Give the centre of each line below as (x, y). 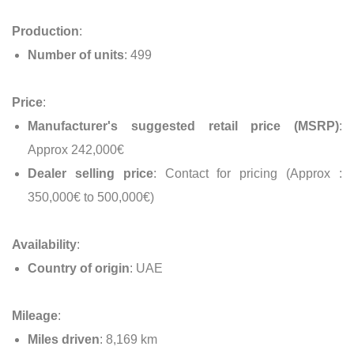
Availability (44, 244)
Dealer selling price (90, 173)
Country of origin (79, 268)
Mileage (35, 315)
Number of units (76, 55)
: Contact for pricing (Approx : (248, 173)
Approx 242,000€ (77, 149)
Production (45, 31)
